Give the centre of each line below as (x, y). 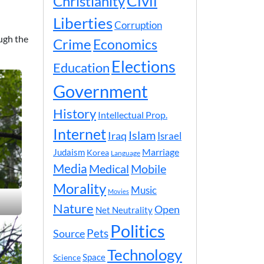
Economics (125, 45)
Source (69, 234)
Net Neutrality (124, 210)
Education (81, 68)
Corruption (138, 25)
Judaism (69, 152)
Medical (109, 169)
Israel (169, 136)
